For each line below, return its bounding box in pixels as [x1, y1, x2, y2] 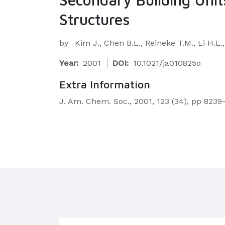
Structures [59, 11, 130, 28]
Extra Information [59, 78, 150, 91]
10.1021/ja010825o [133, 58, 201, 68]
